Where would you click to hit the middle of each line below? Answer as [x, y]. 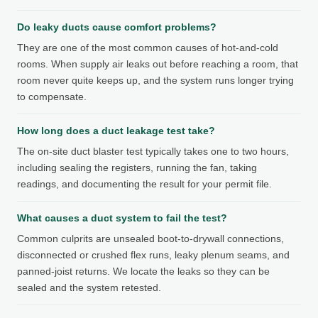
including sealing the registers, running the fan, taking [137, 167]
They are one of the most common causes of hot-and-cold [148, 47]
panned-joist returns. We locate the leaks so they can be [143, 271]
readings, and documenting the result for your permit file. [144, 183]
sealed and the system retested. [89, 287]
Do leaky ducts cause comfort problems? [117, 27]
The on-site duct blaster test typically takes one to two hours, [153, 151]
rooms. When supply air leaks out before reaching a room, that [158, 64]
